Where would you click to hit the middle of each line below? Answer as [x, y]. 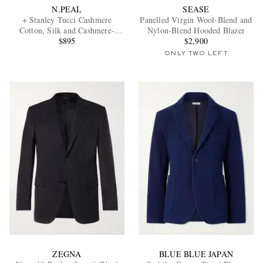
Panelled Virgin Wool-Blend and [196, 20]
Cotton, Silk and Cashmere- [67, 31]
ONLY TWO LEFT [196, 54]
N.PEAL [67, 9]
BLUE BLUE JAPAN [196, 254]
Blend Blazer [67, 41]
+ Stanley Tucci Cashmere [67, 20]
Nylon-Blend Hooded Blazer [196, 31]
